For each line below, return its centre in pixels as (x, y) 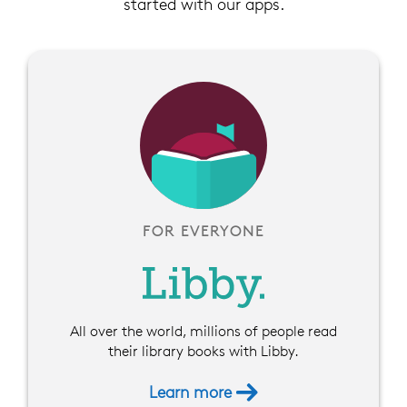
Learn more (192, 392)
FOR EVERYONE (203, 232)
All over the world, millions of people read (203, 331)
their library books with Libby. (203, 351)
